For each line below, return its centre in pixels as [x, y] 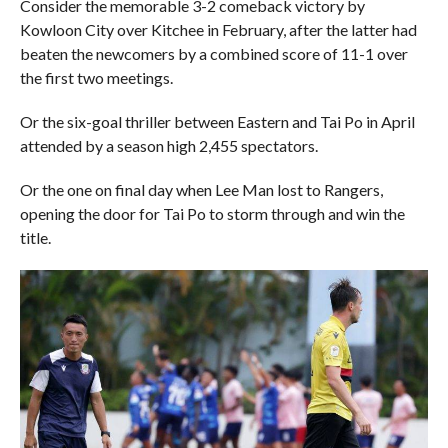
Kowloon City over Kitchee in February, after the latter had [218, 29]
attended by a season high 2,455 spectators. [168, 145]
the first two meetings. [96, 77]
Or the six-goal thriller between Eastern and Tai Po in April [217, 121]
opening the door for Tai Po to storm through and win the [212, 213]
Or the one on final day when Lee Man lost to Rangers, [201, 189]
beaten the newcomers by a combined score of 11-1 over [213, 53]
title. [35, 237]
